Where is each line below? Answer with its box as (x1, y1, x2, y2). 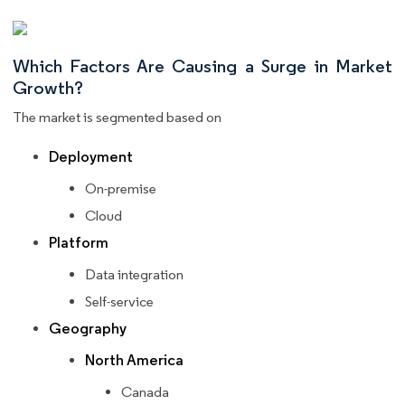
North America (85, 350, 184, 370)
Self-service (85, 292, 154, 310)
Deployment (49, 146, 133, 166)
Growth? (13, 76, 83, 99)
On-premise (85, 179, 156, 197)
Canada (121, 382, 169, 400)
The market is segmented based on (13, 108, 221, 126)
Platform (49, 232, 108, 252)
